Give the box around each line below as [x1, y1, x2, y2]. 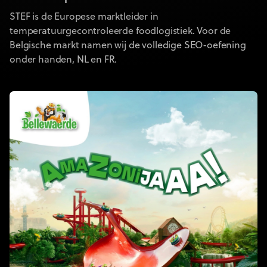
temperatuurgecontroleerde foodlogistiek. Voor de [10, 26, 231, 37]
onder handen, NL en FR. [10, 54, 117, 66]
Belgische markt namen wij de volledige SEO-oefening [10, 40, 246, 51]
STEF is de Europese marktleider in [10, 11, 159, 23]
